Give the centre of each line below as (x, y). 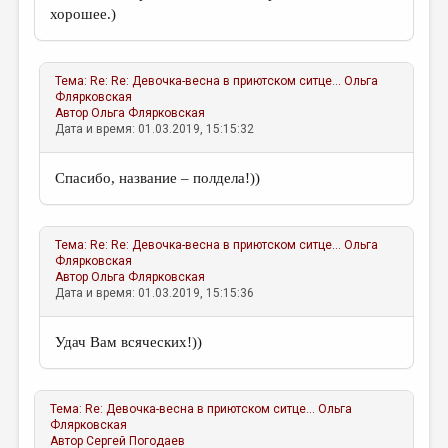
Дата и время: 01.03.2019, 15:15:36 (155, 293)
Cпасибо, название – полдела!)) (158, 178)
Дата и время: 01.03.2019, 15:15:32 (155, 129)
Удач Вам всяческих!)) (129, 342)
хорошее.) (83, 14)
